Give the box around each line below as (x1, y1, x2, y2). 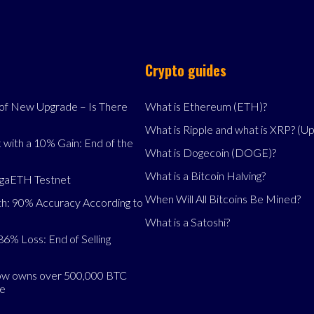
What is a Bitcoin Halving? (144, 168, 266, 182)
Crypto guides (144, 59, 226, 81)
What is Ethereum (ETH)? (144, 99, 267, 113)
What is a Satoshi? (144, 214, 230, 228)
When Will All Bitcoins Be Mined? (144, 191, 301, 205)
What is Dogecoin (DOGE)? (144, 145, 276, 159)
